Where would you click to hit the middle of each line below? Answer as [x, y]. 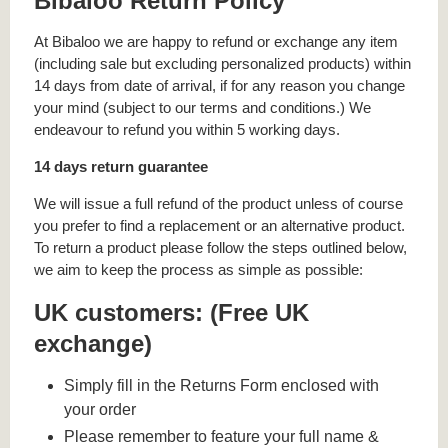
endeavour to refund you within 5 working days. [187, 129]
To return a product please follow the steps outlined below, [220, 248]
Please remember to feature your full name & [222, 437]
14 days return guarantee [121, 167]
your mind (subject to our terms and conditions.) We [202, 107]
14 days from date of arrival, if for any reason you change [219, 85]
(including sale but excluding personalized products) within [222, 63]
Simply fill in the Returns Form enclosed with [222, 385]
